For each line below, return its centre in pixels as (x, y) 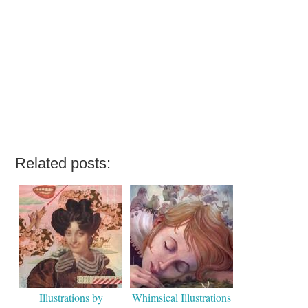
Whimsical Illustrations (182, 297)
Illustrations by (71, 297)
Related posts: (63, 164)
